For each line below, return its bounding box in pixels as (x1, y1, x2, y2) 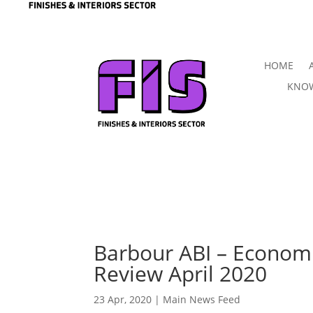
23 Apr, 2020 (94, 292, 152, 306)
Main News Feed (163, 292, 241, 306)
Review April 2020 (94, 259, 268, 288)
